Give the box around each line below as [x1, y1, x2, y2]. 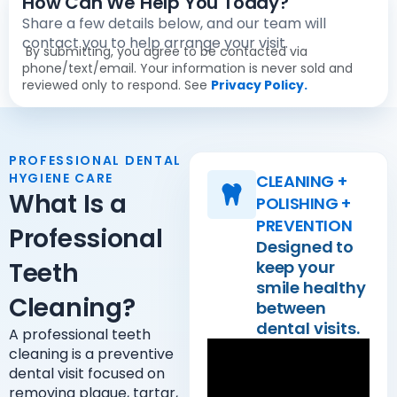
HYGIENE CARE [9, 169, 114, 187]
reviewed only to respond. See [22, 76, 211, 94]
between [255, 297, 326, 319]
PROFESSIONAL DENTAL [9, 152, 182, 169]
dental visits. [255, 317, 360, 339]
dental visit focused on [9, 363, 165, 384]
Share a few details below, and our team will [22, 13, 326, 34]
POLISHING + [255, 192, 351, 214]
